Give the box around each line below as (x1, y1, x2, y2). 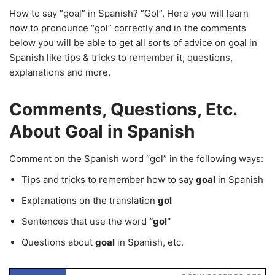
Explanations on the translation (21, 195, 158, 206)
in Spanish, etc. (115, 236, 184, 248)
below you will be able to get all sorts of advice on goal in (9, 37, 257, 48)
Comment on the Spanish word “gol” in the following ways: (9, 153, 263, 165)
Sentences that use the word (21, 215, 149, 227)
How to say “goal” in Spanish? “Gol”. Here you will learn (9, 7, 249, 19)
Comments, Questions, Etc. (9, 99, 237, 120)
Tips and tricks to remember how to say (21, 174, 196, 185)
